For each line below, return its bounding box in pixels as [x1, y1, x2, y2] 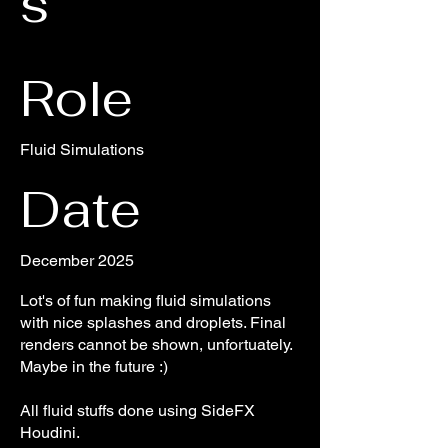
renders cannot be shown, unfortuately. [20, 335, 292, 354]
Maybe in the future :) [20, 357, 168, 376]
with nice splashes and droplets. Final [20, 313, 286, 332]
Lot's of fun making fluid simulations [20, 291, 271, 310]
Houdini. [20, 423, 80, 442]
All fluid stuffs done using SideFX [20, 401, 255, 420]
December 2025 [20, 251, 134, 270]
